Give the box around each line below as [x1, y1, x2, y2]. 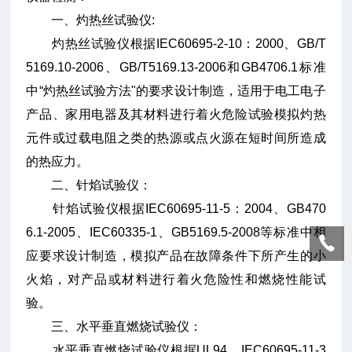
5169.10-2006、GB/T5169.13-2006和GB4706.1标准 [26, 60, 326, 75]
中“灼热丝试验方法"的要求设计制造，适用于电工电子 [26, 84, 326, 98]
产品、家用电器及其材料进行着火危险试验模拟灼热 [26, 108, 326, 122]
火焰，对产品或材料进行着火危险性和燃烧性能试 [26, 273, 326, 287]
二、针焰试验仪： [26, 178, 152, 192]
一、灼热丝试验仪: [26, 13, 156, 27]
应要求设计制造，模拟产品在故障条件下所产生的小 [26, 249, 326, 263]
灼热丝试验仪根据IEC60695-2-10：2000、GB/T [26, 37, 326, 51]
